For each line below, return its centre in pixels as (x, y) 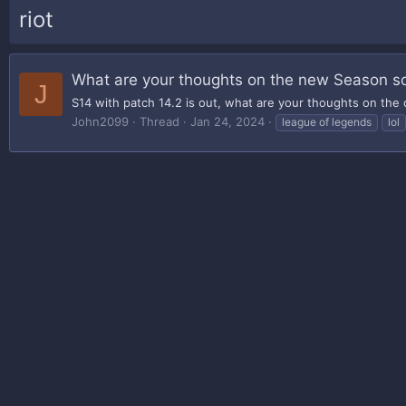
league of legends (327, 121)
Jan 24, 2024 (227, 121)
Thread (159, 121)
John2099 (100, 121)
